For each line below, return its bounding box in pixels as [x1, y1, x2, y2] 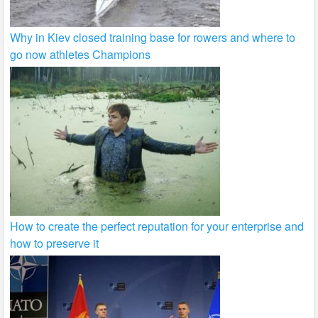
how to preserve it [10, 234, 99, 251]
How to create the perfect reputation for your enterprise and [10, 217, 305, 234]
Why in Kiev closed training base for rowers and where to [10, 28, 296, 45]
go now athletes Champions [10, 45, 151, 62]
